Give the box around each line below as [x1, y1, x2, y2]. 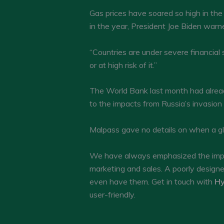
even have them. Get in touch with [89, 176, 214, 186]
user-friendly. [89, 189, 135, 199]
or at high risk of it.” [89, 59, 157, 70]
